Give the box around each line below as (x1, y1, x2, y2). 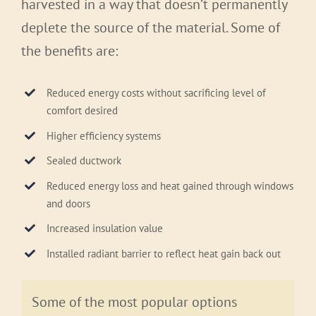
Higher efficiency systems (47, 128, 161, 142)
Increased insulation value (47, 221, 163, 236)
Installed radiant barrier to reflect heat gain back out (47, 246, 281, 260)
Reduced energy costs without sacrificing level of (47, 86, 266, 100)
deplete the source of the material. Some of (21, 18, 280, 37)
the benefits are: (21, 42, 118, 61)
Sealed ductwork (47, 154, 121, 168)
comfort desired (47, 104, 118, 118)
